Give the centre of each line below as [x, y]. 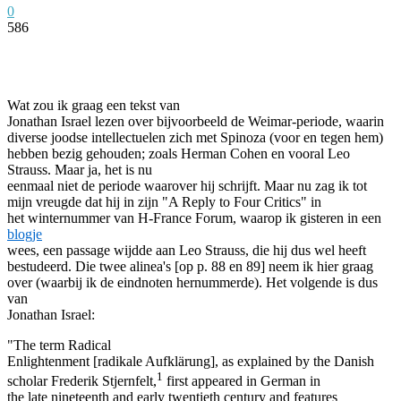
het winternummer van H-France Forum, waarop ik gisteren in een [194, 218]
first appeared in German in [242, 381]
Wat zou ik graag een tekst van [94, 105]
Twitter [166, 54]
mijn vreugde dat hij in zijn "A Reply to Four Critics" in [164, 201]
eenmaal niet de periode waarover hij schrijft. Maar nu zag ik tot [187, 185]
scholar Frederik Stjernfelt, [82, 381]
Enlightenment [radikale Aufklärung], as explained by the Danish [191, 361]
